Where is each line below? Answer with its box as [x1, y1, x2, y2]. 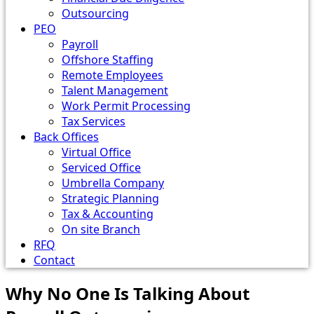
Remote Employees [62, 67, 163, 83]
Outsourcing [62, 6, 129, 21]
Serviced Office [62, 160, 141, 175]
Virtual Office [62, 144, 131, 160]
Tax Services [62, 114, 125, 129]
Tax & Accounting [62, 206, 153, 221]
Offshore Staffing [62, 52, 153, 67]
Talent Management [62, 83, 168, 98]
